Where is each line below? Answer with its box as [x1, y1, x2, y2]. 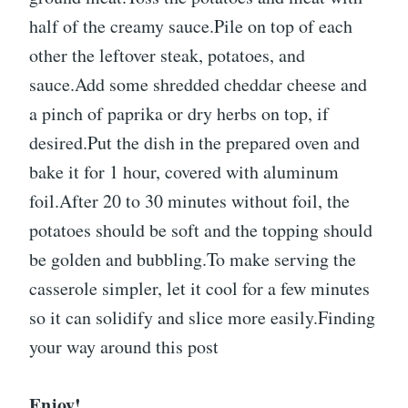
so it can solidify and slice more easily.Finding [29, 305, 375, 331]
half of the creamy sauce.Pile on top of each [29, 14, 352, 39]
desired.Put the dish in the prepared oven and [29, 130, 360, 156]
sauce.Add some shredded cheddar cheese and [29, 72, 367, 97]
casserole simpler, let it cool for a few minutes [29, 276, 370, 301]
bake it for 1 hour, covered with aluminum [29, 159, 339, 185]
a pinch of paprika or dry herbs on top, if [29, 101, 329, 127]
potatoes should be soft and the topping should [29, 218, 372, 243]
